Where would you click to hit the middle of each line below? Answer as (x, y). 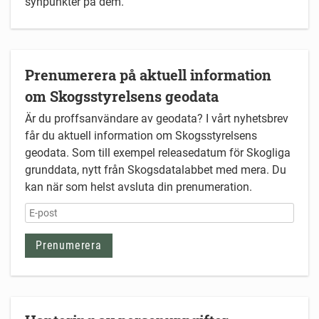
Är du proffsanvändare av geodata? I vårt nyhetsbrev (157, 119)
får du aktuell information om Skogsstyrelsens (141, 136)
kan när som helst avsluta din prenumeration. (138, 187)
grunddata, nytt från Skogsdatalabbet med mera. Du (156, 170)
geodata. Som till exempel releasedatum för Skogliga (158, 153)
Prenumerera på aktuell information (148, 75)
